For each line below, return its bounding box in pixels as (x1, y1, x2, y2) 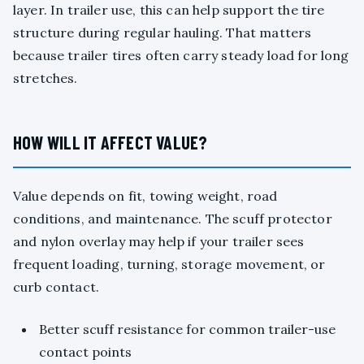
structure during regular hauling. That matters (13, 24, 312, 41)
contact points (39, 344, 132, 361)
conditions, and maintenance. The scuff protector (13, 210, 332, 227)
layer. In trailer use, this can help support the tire (13, 2, 325, 19)
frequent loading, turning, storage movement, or (13, 256, 326, 273)
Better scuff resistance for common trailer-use (39, 321, 336, 338)
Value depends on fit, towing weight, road (13, 188, 278, 205)
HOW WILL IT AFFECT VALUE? (13, 132, 208, 154)
